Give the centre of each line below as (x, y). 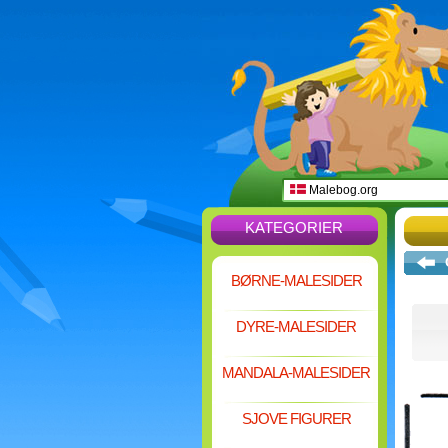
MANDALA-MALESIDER (296, 372)
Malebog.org (341, 190)
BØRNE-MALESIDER (296, 280)
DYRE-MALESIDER (296, 326)
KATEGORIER (294, 227)
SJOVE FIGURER (296, 418)
